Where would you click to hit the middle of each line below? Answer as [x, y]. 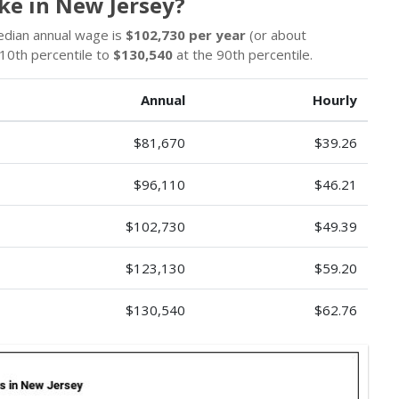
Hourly [335, 100]
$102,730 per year [186, 35]
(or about [276, 35]
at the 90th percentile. [243, 54]
